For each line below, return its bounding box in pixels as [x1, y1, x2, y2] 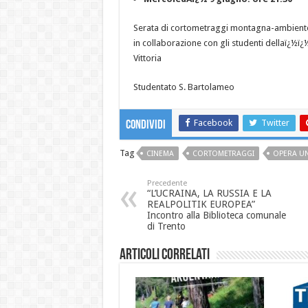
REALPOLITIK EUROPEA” [146, 198, 255, 210]
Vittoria [133, 52, 162, 63]
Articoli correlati [119, 247, 210, 263]
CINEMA [146, 148, 174, 158]
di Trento [146, 220, 186, 232]
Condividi [125, 118, 166, 132]
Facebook [193, 117, 232, 128]
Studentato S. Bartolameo [133, 81, 234, 92]
